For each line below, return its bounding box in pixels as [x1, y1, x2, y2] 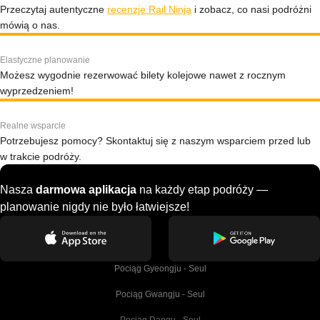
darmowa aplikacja [36, 184, 136, 196]
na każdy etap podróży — [136, 184, 268, 196]
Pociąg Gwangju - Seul [115, 289, 205, 299]
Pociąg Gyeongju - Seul [114, 264, 206, 274]
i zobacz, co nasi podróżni [191, 4, 311, 15]
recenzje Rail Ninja [107, 4, 191, 15]
